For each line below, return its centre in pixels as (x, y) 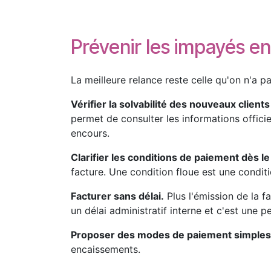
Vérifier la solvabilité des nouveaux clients (170, 104)
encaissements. (106, 249)
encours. (90, 133)
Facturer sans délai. (117, 196)
